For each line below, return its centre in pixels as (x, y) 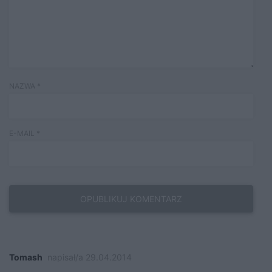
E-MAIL (23, 133)
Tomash (26, 257)
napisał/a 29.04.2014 (90, 257)
